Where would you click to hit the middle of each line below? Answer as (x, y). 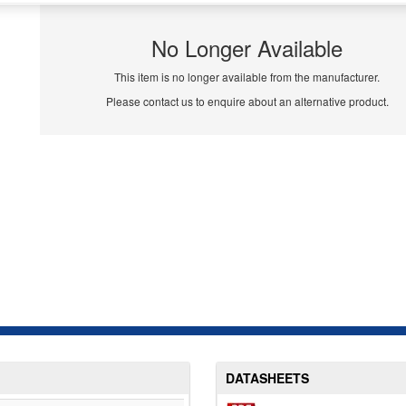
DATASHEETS (267, 378)
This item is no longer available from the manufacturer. (247, 77)
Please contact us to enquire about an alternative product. (247, 101)
